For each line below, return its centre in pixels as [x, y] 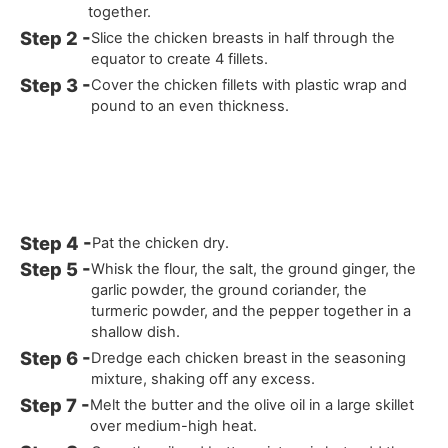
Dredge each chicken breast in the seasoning [249, 358]
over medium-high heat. [174, 426]
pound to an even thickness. [190, 106]
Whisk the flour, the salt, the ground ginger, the [254, 269]
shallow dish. [136, 332]
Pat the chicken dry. [161, 243]
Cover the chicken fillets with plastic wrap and [249, 85]
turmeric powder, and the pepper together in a [251, 311]
